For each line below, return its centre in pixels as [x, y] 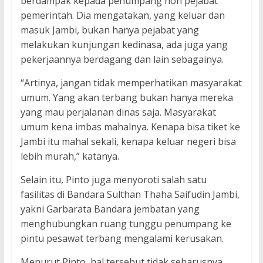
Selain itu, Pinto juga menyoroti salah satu [113, 180]
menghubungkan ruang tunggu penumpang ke [126, 224]
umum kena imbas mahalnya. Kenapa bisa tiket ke [130, 127]
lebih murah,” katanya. [70, 156]
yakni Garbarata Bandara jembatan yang [110, 209]
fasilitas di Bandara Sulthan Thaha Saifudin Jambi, [130, 195]
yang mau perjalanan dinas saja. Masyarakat [118, 112]
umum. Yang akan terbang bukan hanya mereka [127, 98]
